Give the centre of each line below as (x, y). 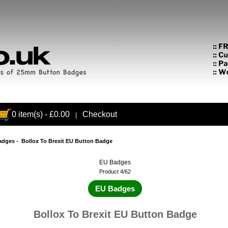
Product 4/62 (115, 172)
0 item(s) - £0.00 (40, 115)
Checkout (99, 115)
